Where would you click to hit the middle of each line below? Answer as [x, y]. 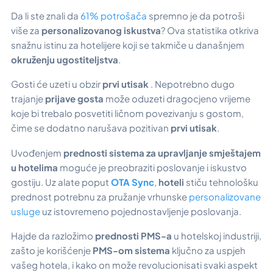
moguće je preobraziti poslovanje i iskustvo [152, 167]
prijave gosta [74, 99]
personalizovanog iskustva [101, 30]
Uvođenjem [37, 152]
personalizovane [224, 196]
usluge [26, 211]
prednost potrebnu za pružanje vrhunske [99, 196]
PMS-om [113, 250]
